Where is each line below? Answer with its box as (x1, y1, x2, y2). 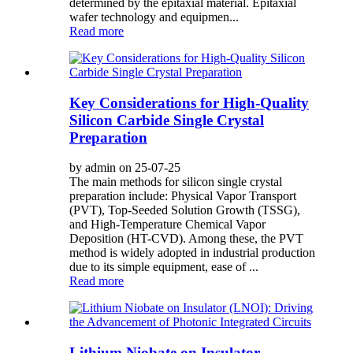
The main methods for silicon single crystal (69, 175, 282, 189)
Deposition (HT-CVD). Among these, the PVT (69, 232, 303, 246)
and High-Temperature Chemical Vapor (69, 217, 266, 232)
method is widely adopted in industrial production (69, 246, 315, 260)
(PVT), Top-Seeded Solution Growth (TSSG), (69, 203, 300, 217)
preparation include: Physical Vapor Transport (69, 189, 296, 203)
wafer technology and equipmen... (69, 9, 239, 24)
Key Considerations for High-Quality (69, 94, 309, 111)
